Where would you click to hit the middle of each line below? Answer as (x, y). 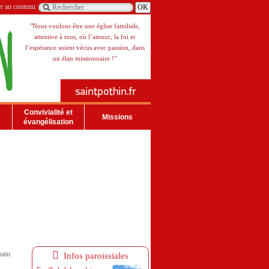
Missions (117, 117)
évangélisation (48, 122)
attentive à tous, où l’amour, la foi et (85, 37)
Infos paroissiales (94, 256)
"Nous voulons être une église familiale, (85, 26)
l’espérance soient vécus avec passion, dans (85, 47)
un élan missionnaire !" (85, 58)
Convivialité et (48, 112)
